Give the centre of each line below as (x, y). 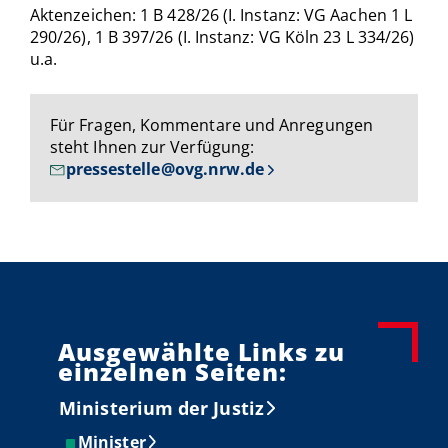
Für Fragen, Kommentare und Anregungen (211, 125)
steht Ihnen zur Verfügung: (152, 147)
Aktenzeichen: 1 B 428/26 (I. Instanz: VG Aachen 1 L (221, 15)
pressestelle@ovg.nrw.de (165, 169)
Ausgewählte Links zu (202, 351)
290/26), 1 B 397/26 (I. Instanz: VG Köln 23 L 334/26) (222, 37)
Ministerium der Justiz (161, 407)
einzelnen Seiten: (173, 371)
